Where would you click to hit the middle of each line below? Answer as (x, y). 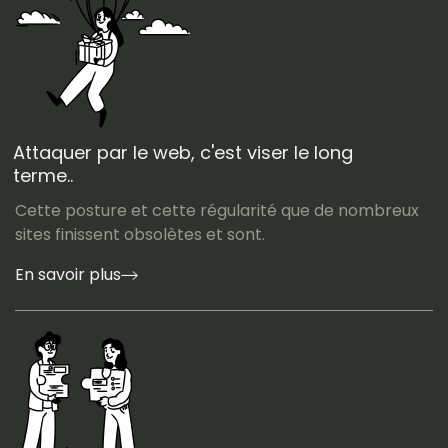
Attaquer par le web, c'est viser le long (183, 152)
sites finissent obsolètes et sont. (140, 234)
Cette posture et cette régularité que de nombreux (217, 210)
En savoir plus (68, 274)
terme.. (43, 175)
